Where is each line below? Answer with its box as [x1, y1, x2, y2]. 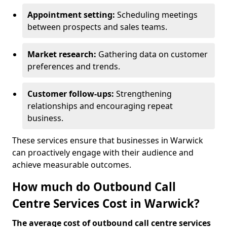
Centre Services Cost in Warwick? [12, 196, 200, 211]
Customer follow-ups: [27, 88, 116, 99]
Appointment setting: [27, 9, 117, 20]
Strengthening [116, 88, 172, 99]
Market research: [27, 49, 98, 60]
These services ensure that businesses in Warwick [12, 135, 203, 146]
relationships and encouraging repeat [27, 100, 173, 111]
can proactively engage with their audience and [12, 147, 194, 158]
